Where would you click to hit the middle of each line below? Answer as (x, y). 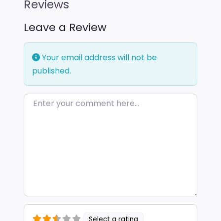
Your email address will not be (98, 58)
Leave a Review (65, 28)
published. (52, 71)
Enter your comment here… (76, 100)
